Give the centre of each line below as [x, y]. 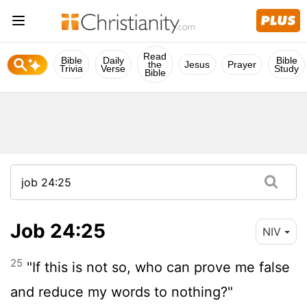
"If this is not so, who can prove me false [156, 267]
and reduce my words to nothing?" [122, 292]
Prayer [242, 64]
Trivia [71, 69]
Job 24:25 [58, 231]
